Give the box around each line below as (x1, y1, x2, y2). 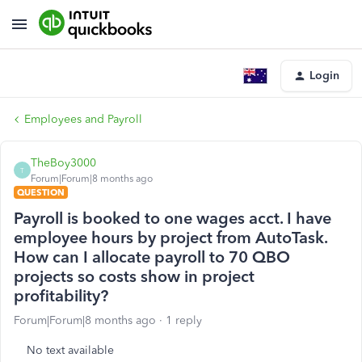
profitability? (14, 286, 108, 305)
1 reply (166, 314, 202, 327)
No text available (27, 343, 114, 357)
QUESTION (17, 187, 65, 198)
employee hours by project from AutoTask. (14, 228, 327, 247)
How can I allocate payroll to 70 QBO (14, 247, 290, 267)
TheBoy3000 (31, 156, 96, 170)
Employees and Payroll (24, 112, 142, 126)
